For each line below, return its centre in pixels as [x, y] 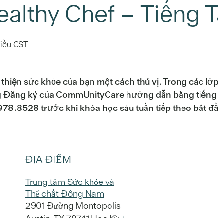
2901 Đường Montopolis [73, 205]
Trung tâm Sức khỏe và [70, 182]
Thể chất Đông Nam [65, 193]
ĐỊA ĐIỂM [48, 159]
